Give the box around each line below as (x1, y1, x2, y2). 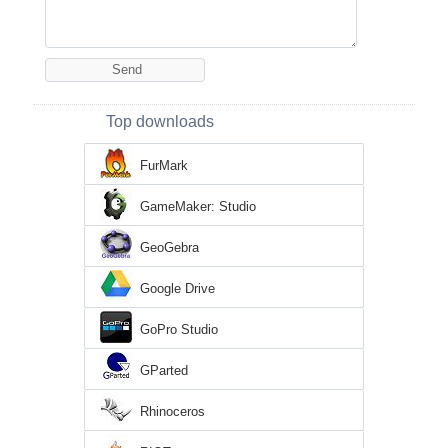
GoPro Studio (140, 321, 218, 337)
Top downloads (106, 112, 214, 130)
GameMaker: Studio (140, 198, 256, 214)
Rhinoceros (140, 403, 205, 419)
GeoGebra (140, 239, 199, 255)
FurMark (140, 157, 188, 173)
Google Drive (140, 280, 215, 296)
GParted (140, 362, 188, 378)
